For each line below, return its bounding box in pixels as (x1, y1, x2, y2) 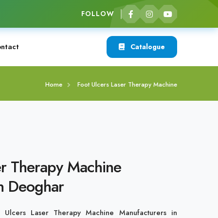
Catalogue (128, 42, 165, 52)
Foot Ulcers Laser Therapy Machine (77, 80, 177, 89)
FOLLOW (81, 9, 114, 18)
